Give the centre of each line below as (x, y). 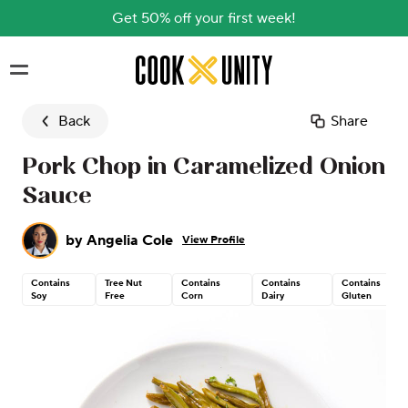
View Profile (214, 240)
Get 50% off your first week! (204, 18)
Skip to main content (203, 65)
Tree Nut (124, 283)
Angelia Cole (130, 240)
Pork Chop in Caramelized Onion (204, 168)
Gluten (356, 296)
